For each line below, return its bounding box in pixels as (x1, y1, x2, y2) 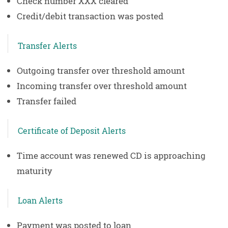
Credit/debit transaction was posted (16, 10, 163, 22)
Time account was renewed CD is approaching (16, 149, 206, 161)
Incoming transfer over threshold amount (16, 79, 187, 92)
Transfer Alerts (18, 40, 77, 51)
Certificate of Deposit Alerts (18, 125, 126, 136)
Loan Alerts (18, 194, 63, 206)
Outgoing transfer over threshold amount (16, 64, 185, 76)
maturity (16, 164, 52, 177)
